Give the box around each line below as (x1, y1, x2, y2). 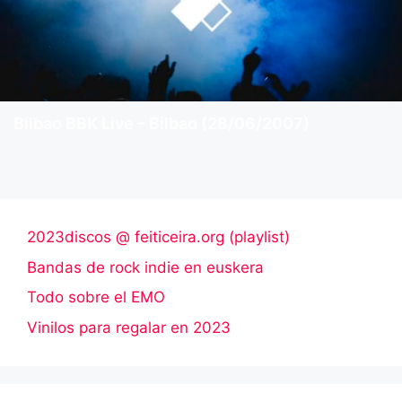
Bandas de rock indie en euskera (27, 258, 264, 276)
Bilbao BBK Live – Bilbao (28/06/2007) (13, 114, 310, 134)
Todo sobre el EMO (27, 288, 165, 307)
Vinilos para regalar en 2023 (27, 318, 231, 336)
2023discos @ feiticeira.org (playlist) (27, 228, 290, 247)
